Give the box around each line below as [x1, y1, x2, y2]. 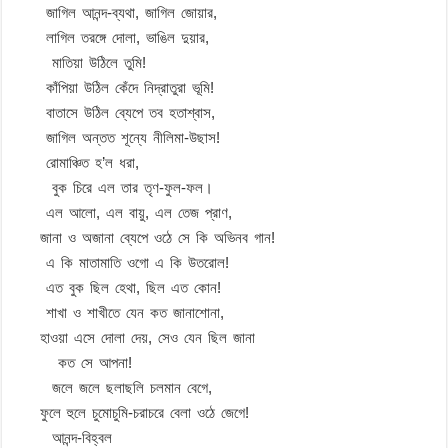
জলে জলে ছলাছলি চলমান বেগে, [22, 378, 213, 396]
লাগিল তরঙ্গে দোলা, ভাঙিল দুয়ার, [22, 28, 210, 46]
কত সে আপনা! [22, 353, 133, 371]
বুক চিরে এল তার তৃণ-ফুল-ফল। [22, 178, 214, 196]
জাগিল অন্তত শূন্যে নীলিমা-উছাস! [22, 128, 221, 146]
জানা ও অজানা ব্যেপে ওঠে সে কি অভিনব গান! [22, 228, 276, 246]
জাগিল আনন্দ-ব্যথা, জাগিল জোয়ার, [22, 3, 218, 21]
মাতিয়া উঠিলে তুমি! [22, 53, 147, 71]
